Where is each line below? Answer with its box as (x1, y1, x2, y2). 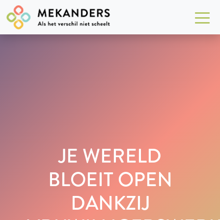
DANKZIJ (70, 188, 150, 218)
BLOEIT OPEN (48, 165, 172, 194)
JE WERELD (58, 141, 162, 170)
